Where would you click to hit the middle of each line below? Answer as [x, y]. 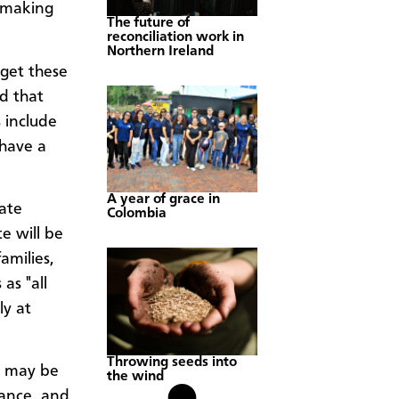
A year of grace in [163, 200]
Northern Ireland [160, 51]
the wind [135, 376]
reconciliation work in [175, 37]
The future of [148, 23]
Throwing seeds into [172, 362]
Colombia [137, 214]
